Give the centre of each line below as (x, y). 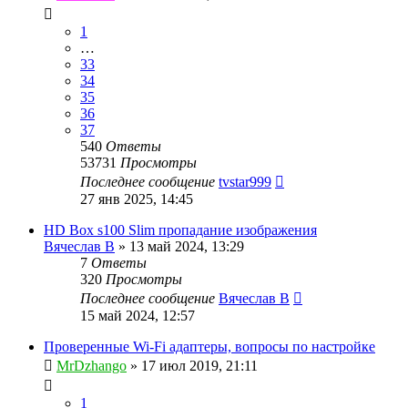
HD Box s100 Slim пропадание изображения (180, 229)
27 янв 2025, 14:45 (137, 199)
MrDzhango (92, 365)
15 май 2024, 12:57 (138, 315)
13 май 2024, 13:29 (187, 246)
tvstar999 (245, 181)
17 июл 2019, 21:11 (199, 365)
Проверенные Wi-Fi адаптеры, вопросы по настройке (209, 346)
